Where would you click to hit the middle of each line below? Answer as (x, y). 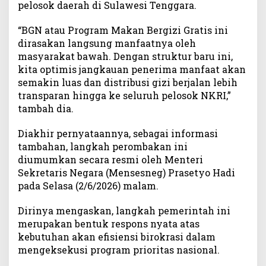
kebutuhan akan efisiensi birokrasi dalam (117, 237)
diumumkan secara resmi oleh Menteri (110, 160)
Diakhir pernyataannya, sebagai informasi (118, 134)
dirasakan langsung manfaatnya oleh (107, 43)
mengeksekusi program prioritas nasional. (119, 250)
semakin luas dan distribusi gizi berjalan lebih (128, 83)
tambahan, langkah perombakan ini (103, 147)
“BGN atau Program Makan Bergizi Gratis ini (123, 30)
